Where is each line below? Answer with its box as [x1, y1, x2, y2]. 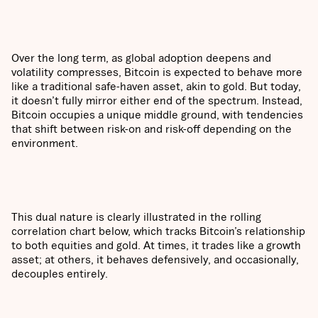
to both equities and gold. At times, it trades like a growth [11, 238, 301, 252]
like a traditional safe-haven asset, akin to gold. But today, [11, 79, 301, 93]
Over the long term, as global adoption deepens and [11, 51, 271, 65]
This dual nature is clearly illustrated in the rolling [11, 210, 261, 224]
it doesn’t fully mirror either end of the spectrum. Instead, [11, 94, 302, 107]
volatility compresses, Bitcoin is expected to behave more [11, 65, 302, 79]
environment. [11, 136, 78, 150]
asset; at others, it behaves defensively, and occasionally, [11, 253, 299, 266]
